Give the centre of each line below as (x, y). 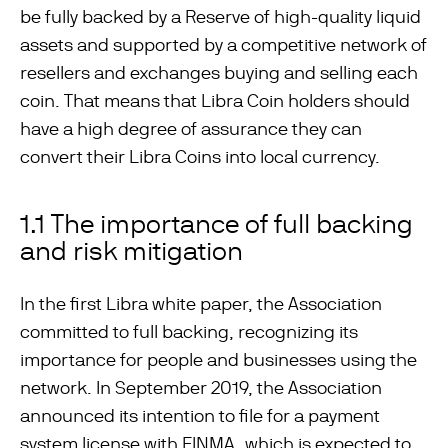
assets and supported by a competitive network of (223, 44)
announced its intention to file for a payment (200, 415)
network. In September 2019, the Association (201, 387)
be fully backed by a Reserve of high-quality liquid (220, 16)
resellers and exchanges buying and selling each (219, 72)
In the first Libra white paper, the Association (201, 303)
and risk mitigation (131, 251)
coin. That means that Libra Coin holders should (215, 100)
